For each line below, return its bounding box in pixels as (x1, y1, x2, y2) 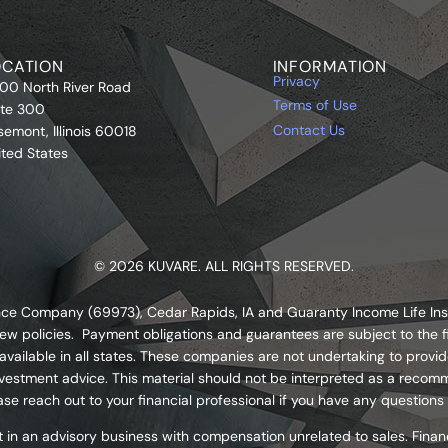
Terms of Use (272, 96, 357, 115)
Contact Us (272, 120, 345, 139)
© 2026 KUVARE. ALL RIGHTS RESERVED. (94, 256, 354, 275)
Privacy (272, 72, 320, 91)
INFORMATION (272, 56, 388, 78)
